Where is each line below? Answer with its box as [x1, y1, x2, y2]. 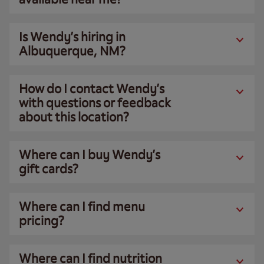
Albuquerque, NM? [19, 43, 126, 59]
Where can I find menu [19, 199, 145, 214]
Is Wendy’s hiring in [19, 29, 126, 45]
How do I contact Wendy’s [19, 81, 164, 97]
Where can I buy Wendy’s [19, 147, 160, 163]
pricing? [19, 213, 64, 229]
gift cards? [19, 161, 78, 177]
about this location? [19, 109, 129, 125]
